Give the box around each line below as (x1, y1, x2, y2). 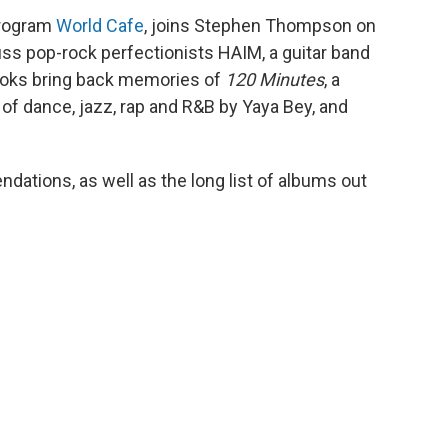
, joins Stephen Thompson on (144, 15, 376, 36)
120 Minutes (225, 69, 324, 90)
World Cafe (56, 15, 144, 36)
